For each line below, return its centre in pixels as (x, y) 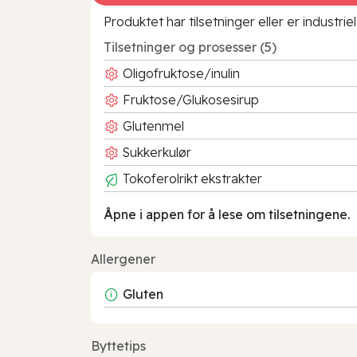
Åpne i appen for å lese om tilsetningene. (227, 214)
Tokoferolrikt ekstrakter (191, 178)
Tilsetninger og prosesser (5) (190, 47)
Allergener (123, 259)
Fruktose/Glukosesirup (189, 99)
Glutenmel (152, 126)
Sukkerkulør (155, 152)
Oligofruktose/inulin (180, 73)
